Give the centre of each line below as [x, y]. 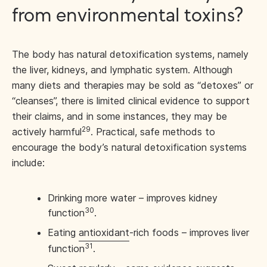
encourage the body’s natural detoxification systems [129, 148]
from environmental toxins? [128, 16]
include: [28, 163]
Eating [63, 233]
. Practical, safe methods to [153, 132]
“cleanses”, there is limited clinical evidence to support [131, 101]
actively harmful [47, 132]
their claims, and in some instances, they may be [119, 117]
